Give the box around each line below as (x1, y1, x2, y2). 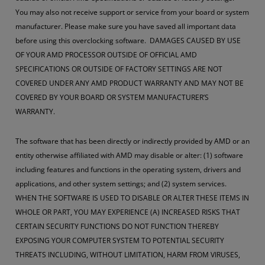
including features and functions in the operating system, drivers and (15, 164, 241, 174)
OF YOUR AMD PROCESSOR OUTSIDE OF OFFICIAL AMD (15, 50, 197, 60)
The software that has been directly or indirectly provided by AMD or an (15, 136, 250, 146)
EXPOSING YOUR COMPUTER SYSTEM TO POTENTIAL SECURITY (15, 235, 224, 245)
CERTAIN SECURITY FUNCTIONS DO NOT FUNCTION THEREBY (15, 221, 219, 231)
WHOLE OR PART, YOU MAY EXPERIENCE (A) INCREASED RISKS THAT (15, 207, 240, 217)
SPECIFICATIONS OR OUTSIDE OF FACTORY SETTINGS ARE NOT (15, 64, 222, 74)
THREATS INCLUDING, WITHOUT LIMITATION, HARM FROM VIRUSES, (15, 250, 240, 260)
